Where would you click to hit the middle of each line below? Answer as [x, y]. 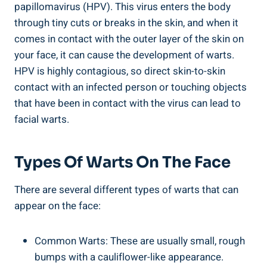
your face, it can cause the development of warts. [124, 55]
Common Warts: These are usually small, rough [140, 241]
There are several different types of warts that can [126, 190]
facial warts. [42, 119]
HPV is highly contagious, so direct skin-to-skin [120, 71]
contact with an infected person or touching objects [131, 87]
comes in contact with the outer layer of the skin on [129, 39]
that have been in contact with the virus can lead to [128, 103]
